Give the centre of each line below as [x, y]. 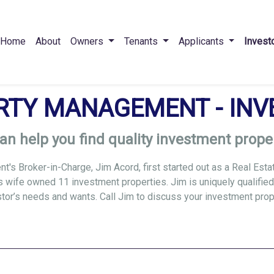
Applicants [202, 41]
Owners [88, 41]
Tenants [142, 41]
